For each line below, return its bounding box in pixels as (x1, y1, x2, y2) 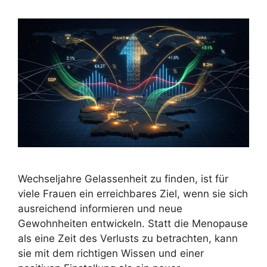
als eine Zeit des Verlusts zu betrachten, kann (18, 232, 238, 245)
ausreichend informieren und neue (18, 203, 182, 215)
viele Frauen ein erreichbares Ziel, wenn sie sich (18, 188, 248, 200)
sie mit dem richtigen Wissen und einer (18, 247, 204, 260)
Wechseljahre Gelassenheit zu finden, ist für (18, 173, 228, 185)
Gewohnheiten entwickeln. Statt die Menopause (18, 218, 248, 230)
